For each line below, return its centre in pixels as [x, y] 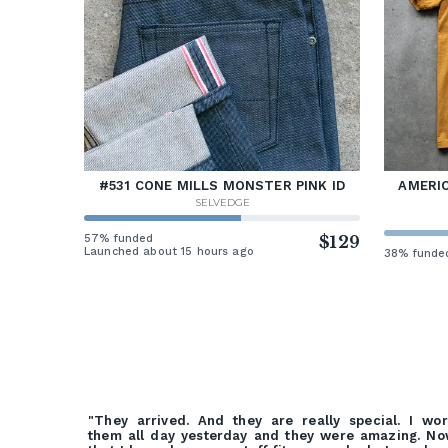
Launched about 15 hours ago [169, 251]
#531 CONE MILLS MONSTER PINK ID [222, 185]
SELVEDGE [222, 202]
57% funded [119, 238]
